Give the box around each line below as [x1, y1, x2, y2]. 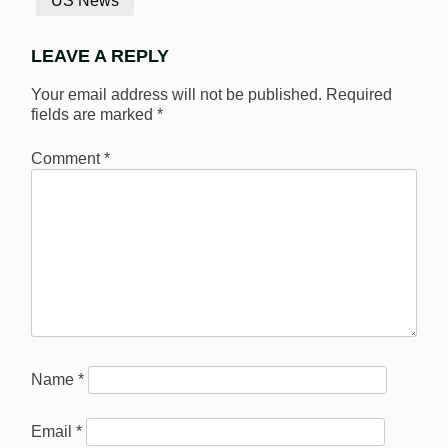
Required [326, 85, 392, 103]
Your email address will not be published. [31, 85, 322, 103]
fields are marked [31, 105, 157, 123]
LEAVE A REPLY [31, 46, 169, 67]
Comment [31, 149, 104, 167]
